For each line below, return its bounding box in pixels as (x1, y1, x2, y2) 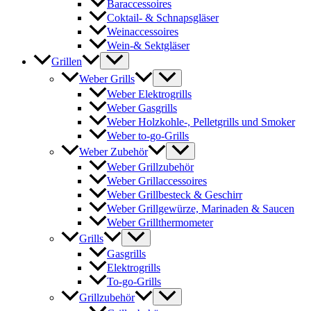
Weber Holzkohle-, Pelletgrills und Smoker (107, 116, 295, 128)
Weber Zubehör (79, 146, 148, 158)
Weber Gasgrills (107, 102, 177, 115)
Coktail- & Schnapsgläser (107, 11, 219, 24)
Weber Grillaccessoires (107, 175, 207, 187)
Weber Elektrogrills (107, 88, 192, 101)
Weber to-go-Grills (107, 130, 189, 142)
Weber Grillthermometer (107, 217, 213, 229)
